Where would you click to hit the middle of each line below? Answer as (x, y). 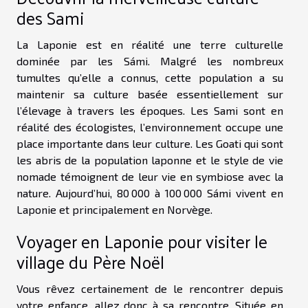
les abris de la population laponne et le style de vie (150, 159)
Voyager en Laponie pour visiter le (142, 241)
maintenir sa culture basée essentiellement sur (150, 93)
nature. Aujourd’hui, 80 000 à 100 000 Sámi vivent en (150, 192)
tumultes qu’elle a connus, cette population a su (150, 77)
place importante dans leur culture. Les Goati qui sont (150, 143)
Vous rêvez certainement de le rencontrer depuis (150, 288)
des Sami (50, 17)
